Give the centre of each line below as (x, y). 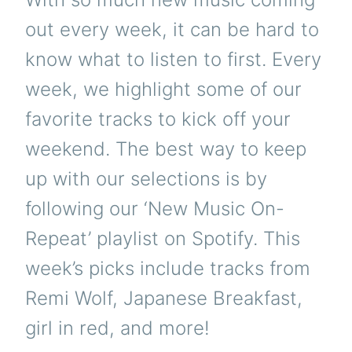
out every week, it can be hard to (172, 30)
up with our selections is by (146, 179)
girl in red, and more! (117, 328)
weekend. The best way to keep (166, 149)
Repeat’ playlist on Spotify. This (163, 239)
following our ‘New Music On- (155, 209)
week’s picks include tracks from (168, 269)
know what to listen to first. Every (173, 60)
